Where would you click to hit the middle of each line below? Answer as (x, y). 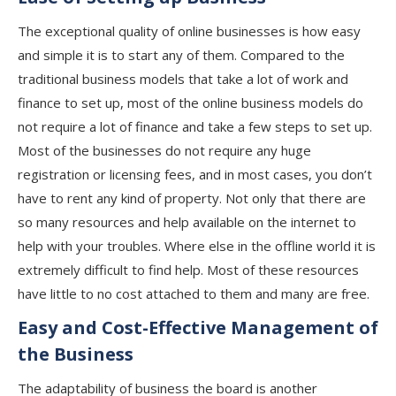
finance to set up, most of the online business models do (190, 103)
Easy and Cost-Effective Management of (198, 327)
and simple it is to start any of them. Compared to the (181, 55)
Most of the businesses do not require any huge (164, 150)
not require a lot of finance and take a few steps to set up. (195, 126)
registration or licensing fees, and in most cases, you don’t (195, 174)
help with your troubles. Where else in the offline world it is (197, 246)
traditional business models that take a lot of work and (183, 79)
